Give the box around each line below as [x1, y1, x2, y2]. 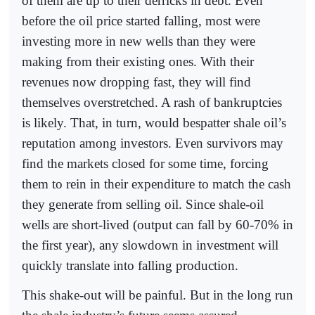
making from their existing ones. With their [22, 53, 254, 69]
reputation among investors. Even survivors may [22, 135, 283, 150]
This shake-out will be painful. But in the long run [22, 287, 293, 302]
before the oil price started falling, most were [22, 13, 260, 28]
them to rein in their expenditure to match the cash [22, 176, 291, 191]
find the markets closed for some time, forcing [22, 155, 269, 171]
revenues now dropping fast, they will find [22, 74, 251, 89]
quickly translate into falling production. [22, 257, 238, 273]
